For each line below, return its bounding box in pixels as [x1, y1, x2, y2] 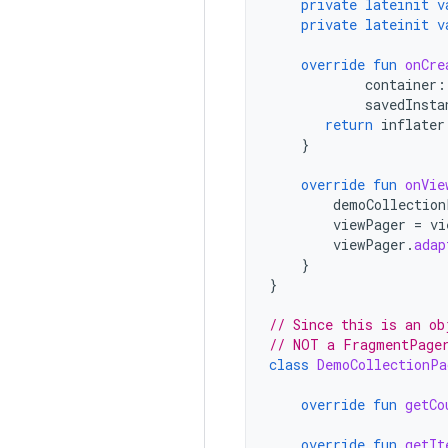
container [365, 75, 437, 94]
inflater [381, 115, 445, 134]
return [325, 115, 373, 134]
